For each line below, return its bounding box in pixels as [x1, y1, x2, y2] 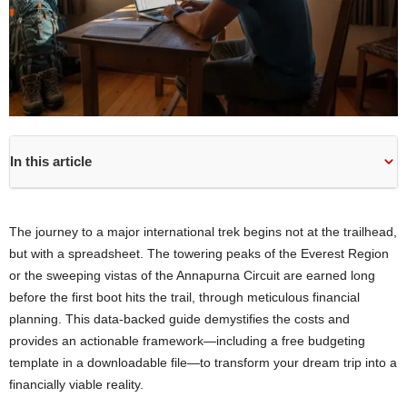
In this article [10, 153, 92, 169]
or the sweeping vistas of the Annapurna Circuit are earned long [9, 267, 375, 283]
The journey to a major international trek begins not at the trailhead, [9, 223, 397, 239]
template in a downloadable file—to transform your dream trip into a [9, 354, 397, 370]
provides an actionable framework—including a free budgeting [9, 333, 365, 348]
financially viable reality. [9, 376, 144, 392]
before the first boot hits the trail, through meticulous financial [9, 289, 360, 304]
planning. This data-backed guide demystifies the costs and [9, 311, 350, 326]
